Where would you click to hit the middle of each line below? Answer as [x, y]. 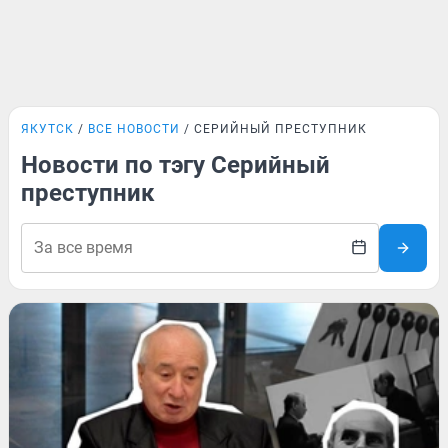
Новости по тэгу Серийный [175, 165]
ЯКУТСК [47, 129]
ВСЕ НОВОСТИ [134, 129]
